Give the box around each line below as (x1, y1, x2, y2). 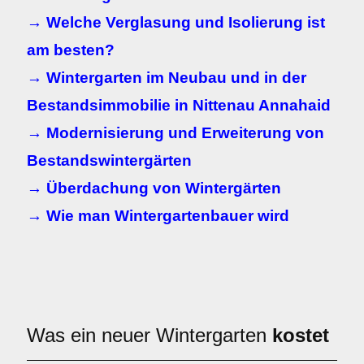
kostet (272, 324, 329, 346)
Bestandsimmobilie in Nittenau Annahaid (27, 97, 331, 114)
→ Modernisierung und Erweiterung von (27, 124, 324, 141)
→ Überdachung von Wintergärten (27, 180, 281, 197)
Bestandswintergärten (27, 152, 192, 169)
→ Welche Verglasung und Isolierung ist (27, 14, 325, 31)
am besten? (27, 41, 115, 58)
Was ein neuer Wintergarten (27, 324, 272, 346)
